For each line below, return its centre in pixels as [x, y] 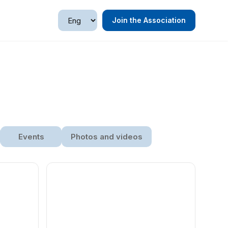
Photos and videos [107, 137]
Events [31, 137]
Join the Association [149, 20]
